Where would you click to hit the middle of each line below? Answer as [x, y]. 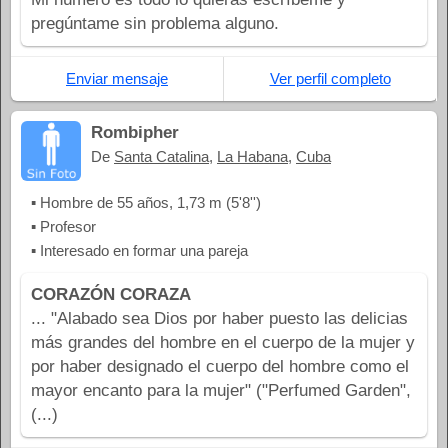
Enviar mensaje [117, 79]
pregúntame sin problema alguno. [155, 24]
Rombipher [135, 133]
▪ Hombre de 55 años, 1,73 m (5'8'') [146, 203]
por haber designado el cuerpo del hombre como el [220, 367]
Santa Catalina [161, 157]
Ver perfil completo [330, 79]
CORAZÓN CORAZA [111, 295]
